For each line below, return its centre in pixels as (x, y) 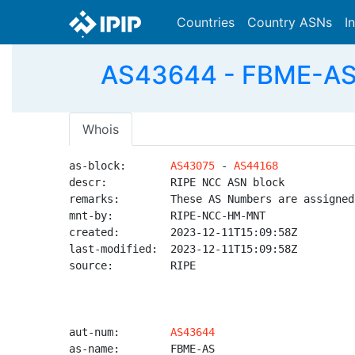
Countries (206, 22)
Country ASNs (290, 22)
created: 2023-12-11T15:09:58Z (183, 232)
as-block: (120, 166)
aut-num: (120, 332)
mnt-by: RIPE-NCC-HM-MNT (167, 216)
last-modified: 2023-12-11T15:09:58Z (183, 249)
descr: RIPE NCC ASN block (177, 182)
